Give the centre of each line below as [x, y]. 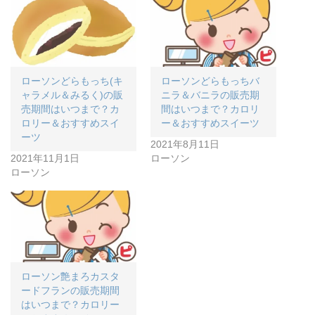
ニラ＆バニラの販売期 [210, 95]
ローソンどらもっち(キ [72, 81]
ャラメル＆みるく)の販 [72, 95]
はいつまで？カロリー [70, 305]
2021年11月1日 [45, 159]
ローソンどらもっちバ [210, 81]
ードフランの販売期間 [70, 291]
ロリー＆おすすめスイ [70, 123]
